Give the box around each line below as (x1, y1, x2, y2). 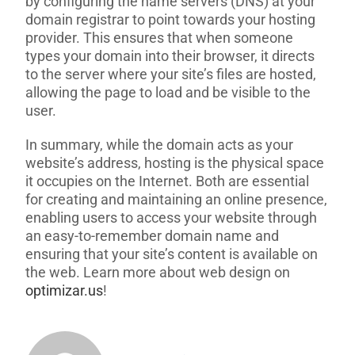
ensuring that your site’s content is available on (25, 246, 319, 263)
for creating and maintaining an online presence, (25, 191, 328, 208)
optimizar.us (25, 282, 104, 300)
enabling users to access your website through (25, 209, 318, 227)
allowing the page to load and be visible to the (25, 84, 311, 101)
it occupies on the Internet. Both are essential (25, 173, 310, 190)
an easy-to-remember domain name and (25, 227, 280, 245)
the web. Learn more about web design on (25, 264, 291, 281)
